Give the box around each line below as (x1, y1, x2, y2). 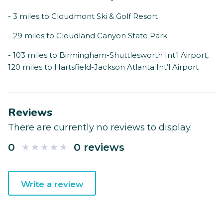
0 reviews (74, 141, 124, 154)
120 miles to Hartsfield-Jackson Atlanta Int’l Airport (8, 62, 199, 72)
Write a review (20, 179, 84, 190)
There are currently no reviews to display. (8, 122, 192, 133)
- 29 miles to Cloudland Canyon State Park (8, 31, 167, 41)
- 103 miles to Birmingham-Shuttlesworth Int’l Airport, (8, 50, 209, 60)
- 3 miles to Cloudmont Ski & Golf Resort (8, 11, 158, 21)
